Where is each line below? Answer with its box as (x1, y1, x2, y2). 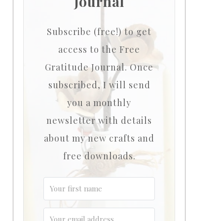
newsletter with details (46, 114, 152, 126)
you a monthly (67, 97, 131, 109)
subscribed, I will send (48, 79, 150, 91)
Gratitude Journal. (45, 61, 130, 73)
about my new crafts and (44, 132, 154, 144)
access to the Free (58, 43, 140, 55)
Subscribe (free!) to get (47, 26, 151, 37)
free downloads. (63, 150, 136, 162)
